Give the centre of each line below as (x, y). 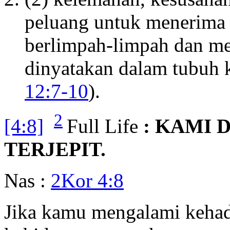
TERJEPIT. (55, 149)
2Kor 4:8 (87, 181)
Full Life (102, 126)
